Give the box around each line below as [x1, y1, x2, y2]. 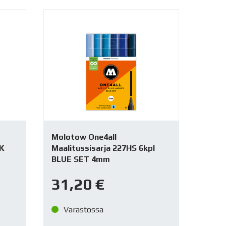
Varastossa [63, 204, 103, 214]
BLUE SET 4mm [51, 154, 110, 164]
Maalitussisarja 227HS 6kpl [51, 143, 155, 153]
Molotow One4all [51, 132, 117, 142]
